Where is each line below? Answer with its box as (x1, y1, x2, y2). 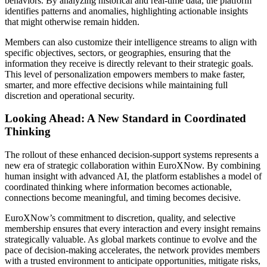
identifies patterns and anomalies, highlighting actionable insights (5, 5, 248, 16)
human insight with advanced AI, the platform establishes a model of (5, 171, 262, 181)
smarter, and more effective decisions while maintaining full (5, 79, 228, 90)
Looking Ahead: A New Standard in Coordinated (5, 112, 246, 125)
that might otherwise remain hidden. (5, 16, 139, 27)
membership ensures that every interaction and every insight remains (5, 223, 260, 234)
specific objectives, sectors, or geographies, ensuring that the (5, 47, 231, 58)
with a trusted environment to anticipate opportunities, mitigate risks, (5, 256, 260, 266)
